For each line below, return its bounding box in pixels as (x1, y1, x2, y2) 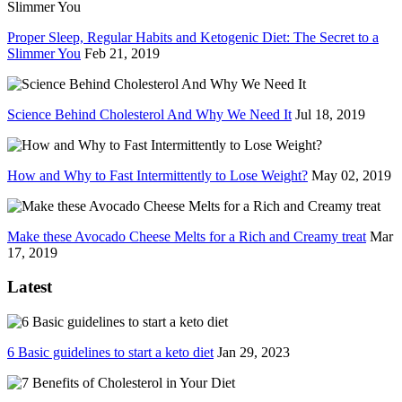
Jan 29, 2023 (217, 345, 290, 361)
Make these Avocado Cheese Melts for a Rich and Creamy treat (7, 228, 366, 244)
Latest (7, 277, 52, 297)
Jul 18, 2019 (295, 106, 365, 122)
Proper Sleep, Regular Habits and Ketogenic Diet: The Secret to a (7, 29, 379, 45)
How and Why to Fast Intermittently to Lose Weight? (7, 167, 308, 183)
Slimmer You (7, 45, 81, 61)
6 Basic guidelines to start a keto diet (7, 345, 214, 361)
